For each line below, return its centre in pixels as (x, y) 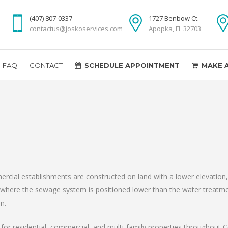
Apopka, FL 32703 (175, 28)
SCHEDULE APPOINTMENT (132, 65)
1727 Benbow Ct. (174, 18)
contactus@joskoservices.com (76, 28)
